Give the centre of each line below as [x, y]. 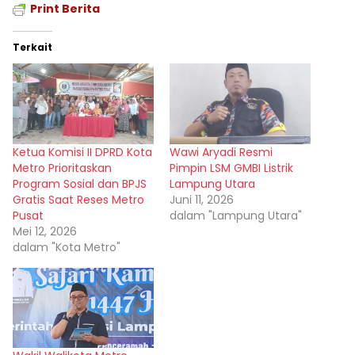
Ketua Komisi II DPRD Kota [82, 152]
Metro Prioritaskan [62, 168]
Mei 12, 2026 [45, 231]
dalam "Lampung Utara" [236, 215]
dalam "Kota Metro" [67, 247]
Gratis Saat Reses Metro [78, 199]
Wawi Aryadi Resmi [221, 152]
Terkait [32, 47]
